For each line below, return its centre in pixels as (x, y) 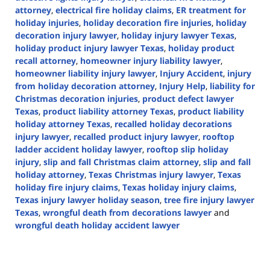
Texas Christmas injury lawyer (151, 174)
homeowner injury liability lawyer (150, 60)
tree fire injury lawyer (209, 199)
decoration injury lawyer (66, 35)
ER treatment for (211, 10)
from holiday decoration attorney (85, 86)
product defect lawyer (188, 98)
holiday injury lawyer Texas (178, 35)
